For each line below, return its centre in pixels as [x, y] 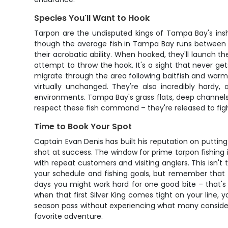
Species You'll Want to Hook [92, 18]
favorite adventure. [69, 216]
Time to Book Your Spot [83, 126]
